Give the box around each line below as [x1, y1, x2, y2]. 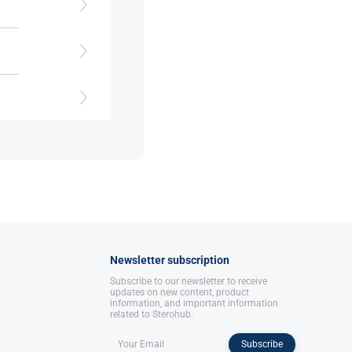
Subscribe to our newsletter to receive [110, 276, 267, 287]
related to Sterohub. [110, 309, 193, 320]
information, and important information [110, 298, 278, 309]
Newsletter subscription [110, 254, 229, 266]
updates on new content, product [110, 287, 249, 298]
